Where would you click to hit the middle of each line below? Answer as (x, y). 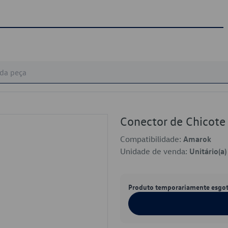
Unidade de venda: (155, 151)
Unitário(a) (208, 151)
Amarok (197, 139)
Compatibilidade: (152, 139)
